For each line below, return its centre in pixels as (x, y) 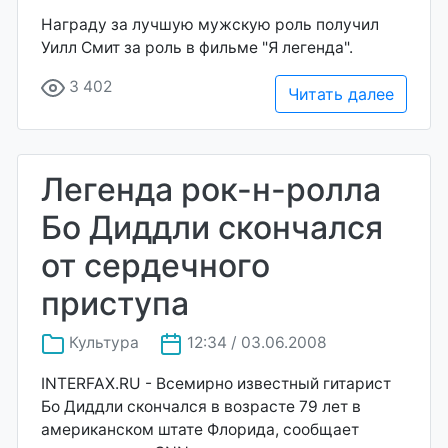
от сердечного (155, 266)
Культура (104, 343)
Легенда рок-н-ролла (211, 190)
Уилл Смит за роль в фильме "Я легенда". (197, 48)
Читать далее (341, 94)
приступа (115, 304)
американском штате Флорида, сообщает (200, 429)
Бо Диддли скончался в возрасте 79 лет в (201, 406)
